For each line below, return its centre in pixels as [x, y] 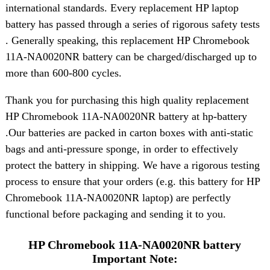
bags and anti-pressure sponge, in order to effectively [121, 149]
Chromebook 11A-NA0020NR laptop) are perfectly [118, 197]
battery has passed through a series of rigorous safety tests [132, 24]
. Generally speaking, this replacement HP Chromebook [127, 40]
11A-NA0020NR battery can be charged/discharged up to [131, 56]
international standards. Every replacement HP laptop [122, 8]
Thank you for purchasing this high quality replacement [127, 100]
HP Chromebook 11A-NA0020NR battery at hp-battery [126, 116]
